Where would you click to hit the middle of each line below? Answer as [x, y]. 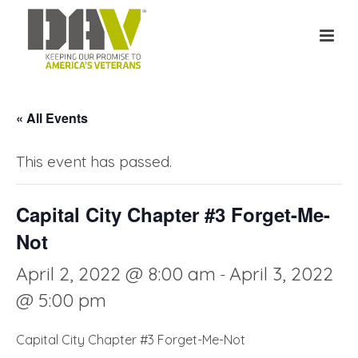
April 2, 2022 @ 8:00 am [116, 274]
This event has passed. [94, 161]
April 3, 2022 [281, 274]
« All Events [52, 118]
